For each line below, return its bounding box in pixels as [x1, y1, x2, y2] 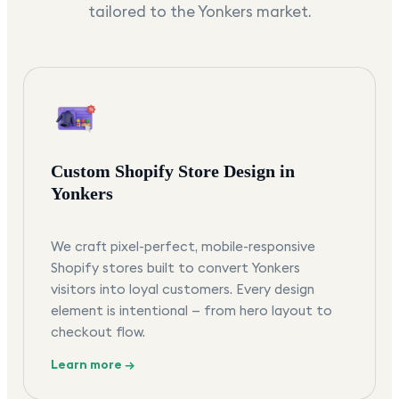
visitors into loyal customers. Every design [51, 281, 314, 298]
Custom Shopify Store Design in [51, 161, 295, 182]
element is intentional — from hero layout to [51, 302, 332, 320]
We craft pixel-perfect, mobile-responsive [51, 238, 315, 256]
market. [252, 2, 312, 22]
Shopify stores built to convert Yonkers [51, 259, 300, 277]
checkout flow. [51, 323, 145, 341]
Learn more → [51, 356, 134, 373]
